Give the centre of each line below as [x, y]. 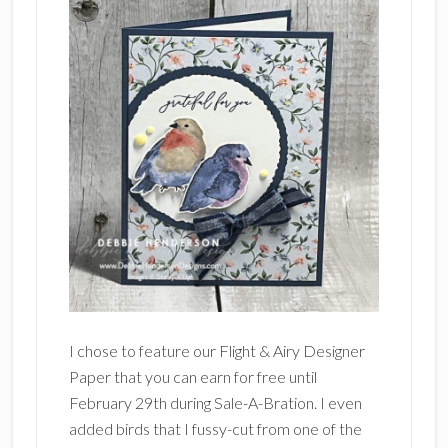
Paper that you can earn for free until [192, 376]
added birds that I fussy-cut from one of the [215, 428]
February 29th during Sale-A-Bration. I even [215, 402]
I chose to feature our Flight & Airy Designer [216, 350]
